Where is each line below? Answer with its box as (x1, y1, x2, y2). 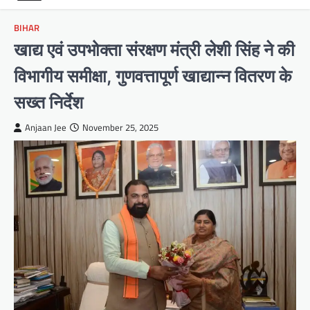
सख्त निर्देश (14, 91, 83, 113)
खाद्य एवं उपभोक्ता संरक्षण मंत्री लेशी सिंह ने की (14, 39, 295, 61)
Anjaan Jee (25, 121, 66, 135)
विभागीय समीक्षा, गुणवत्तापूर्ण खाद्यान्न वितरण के (14, 65, 292, 87)
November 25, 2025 (82, 121, 158, 135)
